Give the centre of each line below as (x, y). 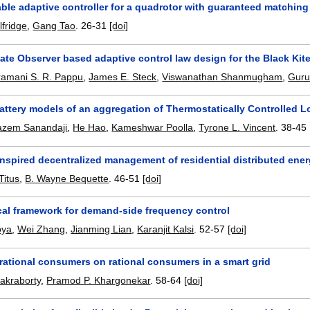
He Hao (90, 128)
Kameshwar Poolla (153, 128)
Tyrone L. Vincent (237, 128)
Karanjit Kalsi (166, 229)
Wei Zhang (42, 229)
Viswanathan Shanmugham (222, 76)
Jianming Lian (101, 229)
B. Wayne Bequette (67, 178)
